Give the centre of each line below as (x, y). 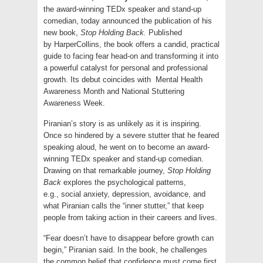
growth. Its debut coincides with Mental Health (123, 79)
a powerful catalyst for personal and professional (126, 68)
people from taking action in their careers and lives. (130, 217)
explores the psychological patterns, (124, 182)
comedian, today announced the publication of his (128, 21)
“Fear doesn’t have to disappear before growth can (129, 238)
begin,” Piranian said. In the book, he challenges (125, 249)
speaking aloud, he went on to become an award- (127, 147)
